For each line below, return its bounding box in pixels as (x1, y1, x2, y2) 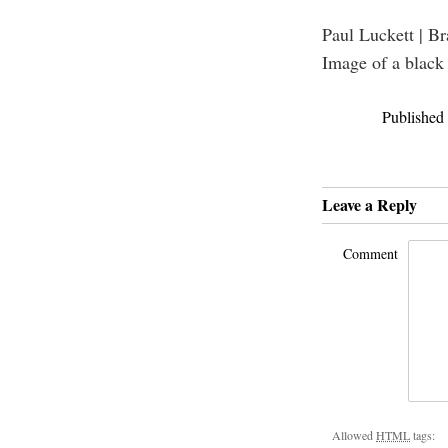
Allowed (332, 426, 376, 443)
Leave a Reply (322, 192, 417, 216)
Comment (343, 243, 398, 263)
